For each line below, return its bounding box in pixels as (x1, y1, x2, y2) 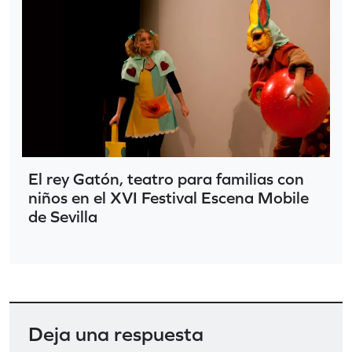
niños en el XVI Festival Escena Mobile (28, 188, 309, 207)
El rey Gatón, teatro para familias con (28, 169, 304, 188)
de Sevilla (28, 207, 97, 225)
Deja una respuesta (28, 321, 203, 345)
